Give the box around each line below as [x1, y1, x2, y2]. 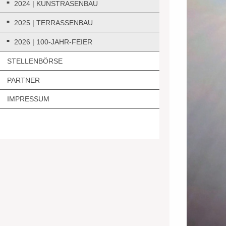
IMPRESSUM [7, 95, 49, 103]
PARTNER [7, 76, 40, 84]
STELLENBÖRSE [7, 56, 63, 65]
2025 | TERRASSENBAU [14, 18, 93, 27]
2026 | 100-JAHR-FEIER [14, 37, 92, 46]
